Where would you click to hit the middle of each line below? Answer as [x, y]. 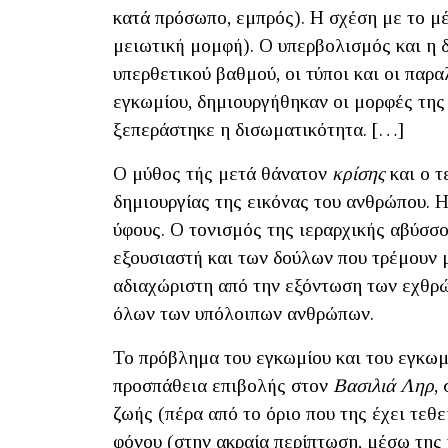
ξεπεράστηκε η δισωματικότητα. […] [258, 130]
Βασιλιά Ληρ [383, 386]
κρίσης [361, 174]
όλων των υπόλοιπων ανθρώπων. [243, 314]
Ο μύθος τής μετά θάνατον [222, 174]
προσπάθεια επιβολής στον [223, 386]
